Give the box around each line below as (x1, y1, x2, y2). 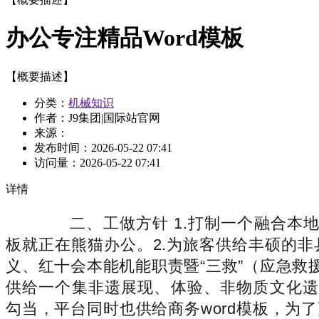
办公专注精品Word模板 (6, 25, 244, 51)
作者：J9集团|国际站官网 (34, 111, 160, 124)
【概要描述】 (6, 70, 74, 83)
